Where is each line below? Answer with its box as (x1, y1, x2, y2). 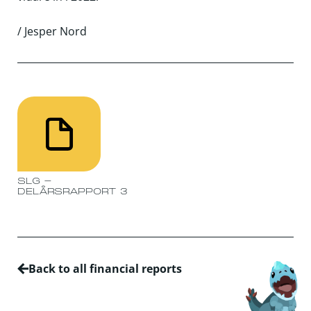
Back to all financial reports (28, 261, 182, 277)
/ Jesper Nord (17, 23, 87, 39)
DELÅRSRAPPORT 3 (17, 187, 128, 198)
